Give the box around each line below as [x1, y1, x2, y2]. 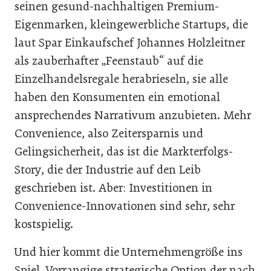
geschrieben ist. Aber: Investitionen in [15, 180, 212, 195]
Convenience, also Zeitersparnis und [15, 126, 203, 140]
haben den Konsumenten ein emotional [15, 90, 220, 104]
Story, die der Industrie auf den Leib [15, 162, 201, 177]
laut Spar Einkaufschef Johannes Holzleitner [15, 35, 245, 50]
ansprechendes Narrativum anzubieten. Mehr [15, 108, 251, 122]
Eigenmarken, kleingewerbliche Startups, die [15, 17, 248, 31]
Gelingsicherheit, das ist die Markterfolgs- [15, 144, 233, 158]
